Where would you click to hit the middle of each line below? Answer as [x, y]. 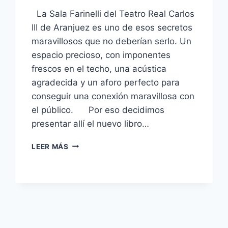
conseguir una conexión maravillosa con [113, 96]
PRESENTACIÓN [97, 144]
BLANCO [84, 187]
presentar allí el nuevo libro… [91, 123]
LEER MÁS [50, 146]
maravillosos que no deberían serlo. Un [112, 41]
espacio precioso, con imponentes [101, 55]
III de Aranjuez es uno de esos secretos [112, 27]
